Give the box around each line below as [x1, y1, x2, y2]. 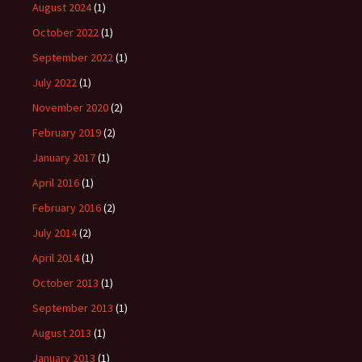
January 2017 [32, 150, 95, 166]
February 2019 [32, 125, 101, 141]
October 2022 [32, 25, 99, 40]
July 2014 [32, 225, 77, 241]
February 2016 [32, 200, 101, 216]
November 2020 [32, 100, 108, 116]
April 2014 [32, 250, 79, 266]
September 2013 [32, 301, 113, 316]
